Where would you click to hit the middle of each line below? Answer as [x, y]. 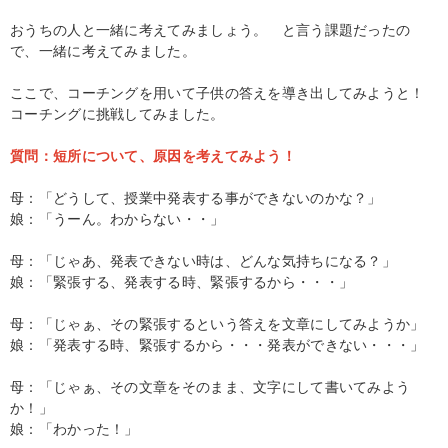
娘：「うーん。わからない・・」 [117, 218]
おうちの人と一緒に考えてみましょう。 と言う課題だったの [210, 29]
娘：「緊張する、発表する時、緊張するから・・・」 [182, 281]
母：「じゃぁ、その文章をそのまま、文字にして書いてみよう [210, 386]
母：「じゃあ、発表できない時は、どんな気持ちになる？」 [203, 260]
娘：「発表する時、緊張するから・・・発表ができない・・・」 [217, 344]
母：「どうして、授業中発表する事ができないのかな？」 [196, 197]
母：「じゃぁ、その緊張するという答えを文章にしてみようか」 [217, 323]
